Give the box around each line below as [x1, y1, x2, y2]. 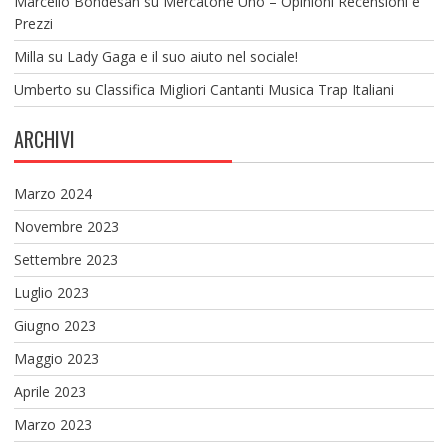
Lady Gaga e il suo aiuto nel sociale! [66, 46, 298, 66]
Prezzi [13, 13, 53, 33]
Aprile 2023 [13, 381, 86, 401]
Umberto [13, 79, 72, 99]
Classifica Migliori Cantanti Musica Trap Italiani [94, 79, 394, 99]
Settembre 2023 [13, 249, 118, 269]
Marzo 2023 [13, 414, 92, 434]
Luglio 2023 [13, 282, 89, 302]
